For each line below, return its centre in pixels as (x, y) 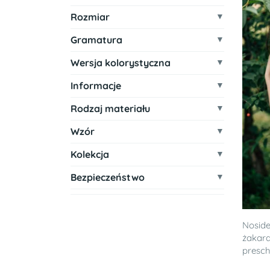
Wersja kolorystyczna (121, 63)
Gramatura (96, 40)
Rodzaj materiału (110, 108)
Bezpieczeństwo (108, 177)
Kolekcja (90, 154)
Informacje (96, 86)
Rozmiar (90, 17)
